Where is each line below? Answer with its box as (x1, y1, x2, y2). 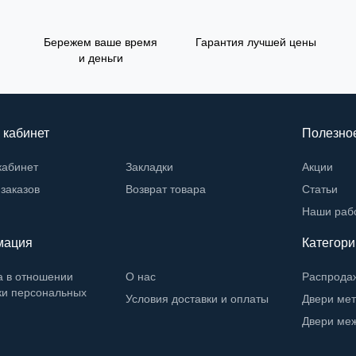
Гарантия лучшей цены (195, 36, 316, 48)
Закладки (126, 161, 174, 173)
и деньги (78, 52, 123, 64)
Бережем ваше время (44, 36, 157, 48)
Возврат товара (126, 183, 207, 195)
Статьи (302, 183, 339, 195)
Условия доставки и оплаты (126, 292, 269, 305)
